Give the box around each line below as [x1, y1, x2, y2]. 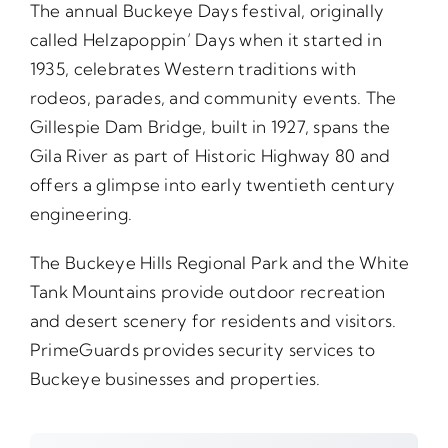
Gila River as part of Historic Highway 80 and [29, 144, 391, 166]
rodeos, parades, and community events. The [29, 86, 397, 108]
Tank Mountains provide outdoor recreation [29, 280, 386, 302]
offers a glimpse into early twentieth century [29, 173, 396, 195]
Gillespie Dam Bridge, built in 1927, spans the [29, 115, 391, 137]
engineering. [29, 202, 133, 224]
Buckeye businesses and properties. [29, 367, 321, 389]
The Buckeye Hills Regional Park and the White [29, 251, 410, 273]
